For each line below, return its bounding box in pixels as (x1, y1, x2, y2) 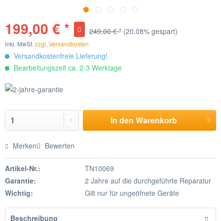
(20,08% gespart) (123, 26, 178, 36)
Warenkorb (135, 114, 177, 126)
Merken (13, 141, 37, 150)
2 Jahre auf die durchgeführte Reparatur (84, 176, 211, 185)
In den (110, 114, 134, 126)
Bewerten (43, 141, 74, 150)
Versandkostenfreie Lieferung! (12, 51, 108, 61)
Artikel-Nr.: (5, 163, 40, 173)
